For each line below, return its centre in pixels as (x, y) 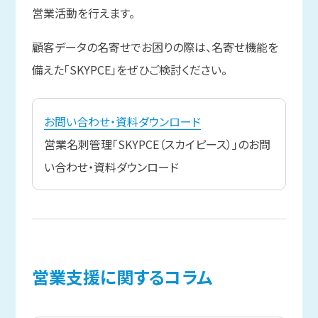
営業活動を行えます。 (83, 13)
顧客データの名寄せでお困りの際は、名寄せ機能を (155, 47)
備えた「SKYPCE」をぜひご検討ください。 (129, 70)
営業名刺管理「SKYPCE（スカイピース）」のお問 (157, 144)
